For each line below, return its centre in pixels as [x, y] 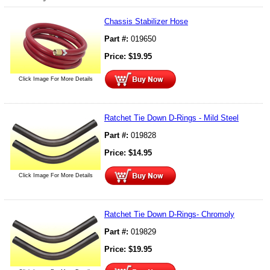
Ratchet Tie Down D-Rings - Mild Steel [171, 118]
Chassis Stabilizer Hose [146, 21]
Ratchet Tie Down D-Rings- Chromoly [169, 214]
